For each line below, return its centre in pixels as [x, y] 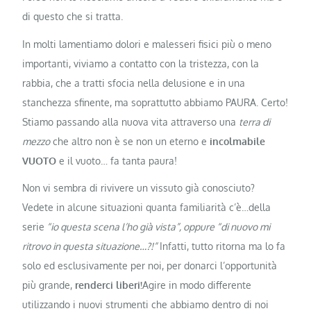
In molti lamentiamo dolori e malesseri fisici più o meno [147, 44]
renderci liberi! [109, 285]
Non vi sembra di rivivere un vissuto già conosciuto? [139, 187]
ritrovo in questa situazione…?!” [90, 246]
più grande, [49, 285]
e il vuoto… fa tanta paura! [117, 160]
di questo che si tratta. [73, 17]
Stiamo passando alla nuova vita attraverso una [131, 121]
